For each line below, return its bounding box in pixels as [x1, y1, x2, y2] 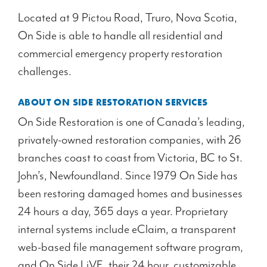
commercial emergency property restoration [18, 46, 222, 61]
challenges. [18, 64, 72, 79]
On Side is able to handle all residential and [18, 28, 223, 43]
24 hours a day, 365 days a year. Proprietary [18, 204, 228, 219]
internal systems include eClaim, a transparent [18, 222, 236, 237]
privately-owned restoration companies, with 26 [18, 132, 241, 147]
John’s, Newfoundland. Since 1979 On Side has [18, 168, 238, 183]
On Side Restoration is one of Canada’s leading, [18, 114, 245, 129]
